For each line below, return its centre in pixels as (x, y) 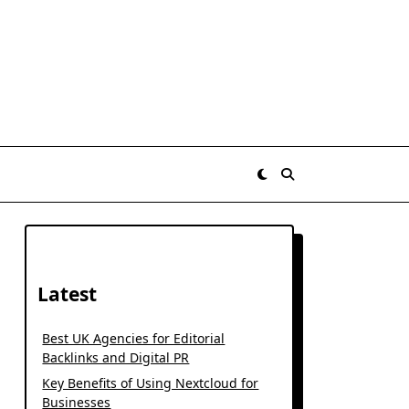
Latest (68, 294)
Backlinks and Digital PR (116, 357)
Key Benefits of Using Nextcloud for (151, 383)
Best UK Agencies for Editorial (134, 338)
